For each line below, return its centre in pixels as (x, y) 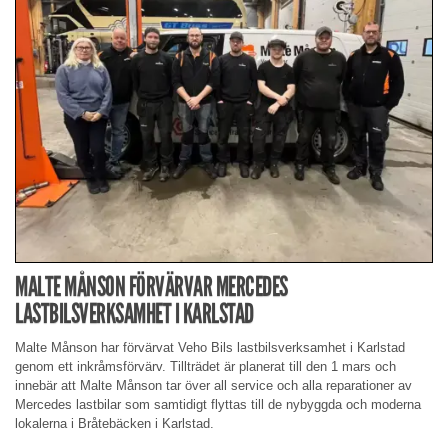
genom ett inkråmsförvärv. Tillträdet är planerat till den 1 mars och (205, 366)
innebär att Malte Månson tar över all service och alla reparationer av (213, 385)
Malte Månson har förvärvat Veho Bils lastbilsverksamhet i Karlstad (210, 347)
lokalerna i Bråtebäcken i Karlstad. (114, 423)
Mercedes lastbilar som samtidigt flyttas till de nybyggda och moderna (218, 404)
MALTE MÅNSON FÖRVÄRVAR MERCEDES (151, 286)
